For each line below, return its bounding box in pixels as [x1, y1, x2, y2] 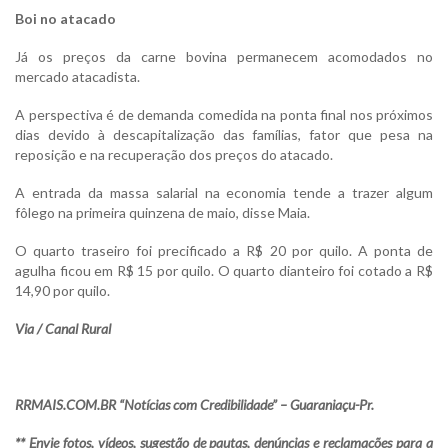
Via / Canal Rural [15, 320, 111, 338]
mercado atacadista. [15, 68, 140, 86]
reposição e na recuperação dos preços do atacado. [15, 146, 333, 164]
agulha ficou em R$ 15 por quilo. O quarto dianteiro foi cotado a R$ [15, 262, 433, 280]
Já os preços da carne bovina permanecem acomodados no [15, 48, 433, 66]
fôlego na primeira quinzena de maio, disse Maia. [15, 204, 310, 222]
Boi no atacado [15, 10, 116, 28]
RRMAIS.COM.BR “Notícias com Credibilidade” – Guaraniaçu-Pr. [15, 396, 374, 414]
